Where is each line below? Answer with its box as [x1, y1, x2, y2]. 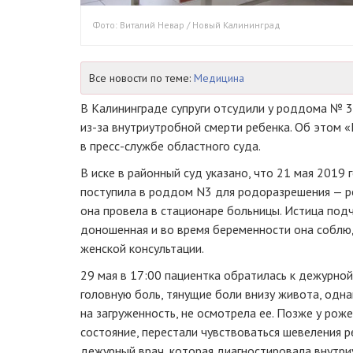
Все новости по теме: [89, 70, 194, 85]
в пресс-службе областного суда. [80, 137, 261, 154]
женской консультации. [80, 240, 204, 256]
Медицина [194, 70, 244, 85]
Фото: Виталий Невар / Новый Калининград [93, 18, 281, 31]
